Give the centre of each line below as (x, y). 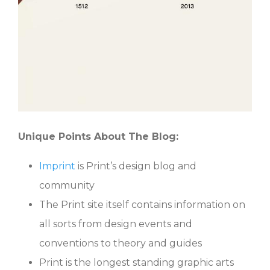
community (67, 185)
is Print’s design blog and (136, 166)
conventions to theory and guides (121, 243)
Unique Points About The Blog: (98, 136)
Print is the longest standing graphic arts (137, 262)
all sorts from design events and (116, 224)
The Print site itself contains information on (142, 204)
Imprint (57, 166)
